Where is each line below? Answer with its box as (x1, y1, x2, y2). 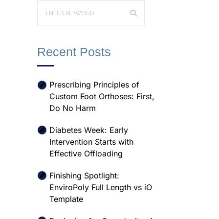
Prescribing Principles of (49, 80, 139, 89)
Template (49, 194, 83, 204)
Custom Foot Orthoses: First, (49, 91, 154, 101)
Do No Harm (49, 103, 96, 113)
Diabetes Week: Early (49, 125, 128, 135)
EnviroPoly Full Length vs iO (49, 182, 152, 192)
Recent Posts (37, 45, 111, 59)
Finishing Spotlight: (49, 171, 119, 180)
